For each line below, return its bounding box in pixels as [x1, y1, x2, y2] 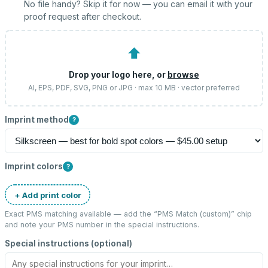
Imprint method [5, 115, 69, 124]
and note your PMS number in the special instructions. [5, 220, 199, 229]
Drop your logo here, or [69, 69, 167, 80]
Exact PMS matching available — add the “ [5, 209, 157, 218]
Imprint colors [5, 162, 63, 171]
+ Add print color [14, 190, 81, 200]
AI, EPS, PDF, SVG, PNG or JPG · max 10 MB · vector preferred [28, 83, 240, 92]
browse [167, 69, 199, 80]
